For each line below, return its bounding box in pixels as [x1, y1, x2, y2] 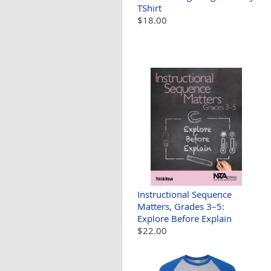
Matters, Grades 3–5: [137, 200, 224, 213]
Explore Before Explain [137, 212, 232, 225]
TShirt [137, 2, 162, 15]
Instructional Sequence [137, 188, 232, 201]
